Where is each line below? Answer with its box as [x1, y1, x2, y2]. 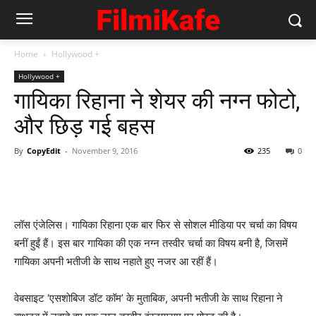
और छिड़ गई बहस [14, 113, 154, 140]
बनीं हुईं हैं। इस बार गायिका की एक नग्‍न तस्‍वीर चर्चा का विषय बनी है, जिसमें [14, 236, 288, 250]
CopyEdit [27, 145, 61, 156]
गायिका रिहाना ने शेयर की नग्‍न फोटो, [14, 87, 300, 114]
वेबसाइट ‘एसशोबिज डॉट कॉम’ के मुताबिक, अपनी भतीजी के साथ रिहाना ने [14, 291, 283, 305]
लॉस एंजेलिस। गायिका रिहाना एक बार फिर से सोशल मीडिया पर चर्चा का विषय [14, 218, 297, 231]
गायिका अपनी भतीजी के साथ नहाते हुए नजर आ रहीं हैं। [14, 255, 218, 268]
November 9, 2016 [72, 145, 138, 156]
